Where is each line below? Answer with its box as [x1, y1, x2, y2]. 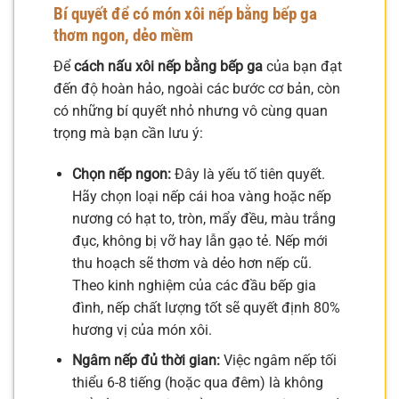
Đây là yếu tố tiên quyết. [170, 165, 325, 183]
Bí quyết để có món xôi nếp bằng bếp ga [53, 4, 317, 25]
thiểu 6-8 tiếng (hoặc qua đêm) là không [71, 374, 323, 392]
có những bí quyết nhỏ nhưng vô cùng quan [53, 102, 328, 120]
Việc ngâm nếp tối [219, 352, 337, 370]
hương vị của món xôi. [71, 321, 212, 338]
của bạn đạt [263, 58, 342, 76]
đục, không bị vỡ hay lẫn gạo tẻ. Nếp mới [71, 232, 328, 249]
